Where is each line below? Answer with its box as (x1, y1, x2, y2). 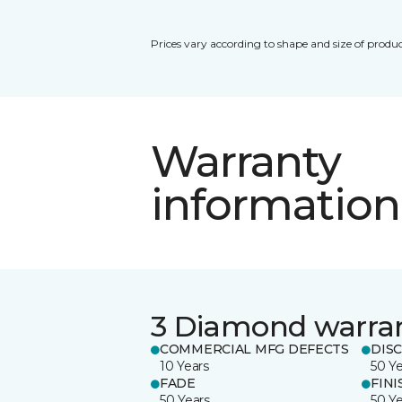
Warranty (151, 135, 342, 188)
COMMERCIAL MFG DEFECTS (160, 340, 349, 357)
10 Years (160, 357, 209, 374)
